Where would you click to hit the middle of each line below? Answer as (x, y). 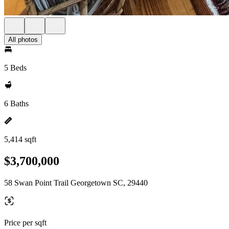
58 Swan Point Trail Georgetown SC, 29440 (76, 182)
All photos (23, 40)
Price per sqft (25, 222)
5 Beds (15, 68)
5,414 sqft (20, 139)
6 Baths (16, 104)
